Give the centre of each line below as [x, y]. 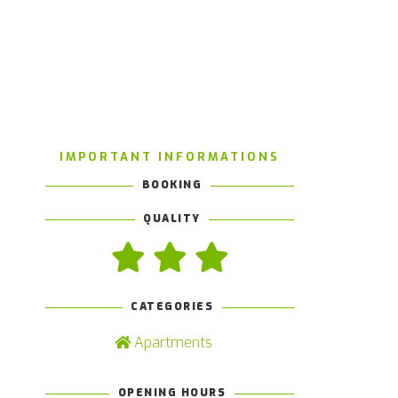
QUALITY [172, 219]
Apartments [171, 342]
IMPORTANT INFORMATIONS [170, 157]
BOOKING [172, 185]
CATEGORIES [172, 306]
